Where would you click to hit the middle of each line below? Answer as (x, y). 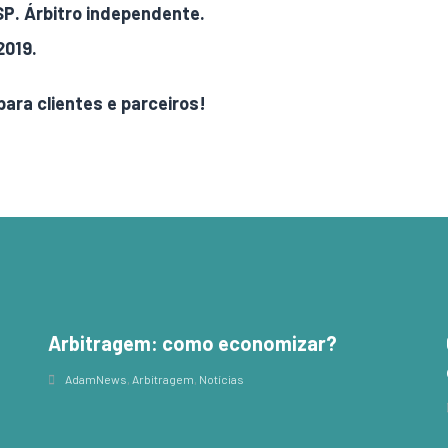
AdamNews (95, 379)
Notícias (221, 379)
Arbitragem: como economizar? (192, 343)
